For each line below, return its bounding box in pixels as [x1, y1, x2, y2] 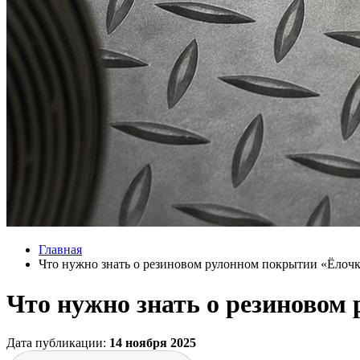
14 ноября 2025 [109, 336, 196, 350]
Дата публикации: [6, 336, 109, 350]
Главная [39, 243, 82, 257]
